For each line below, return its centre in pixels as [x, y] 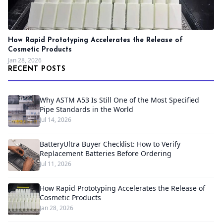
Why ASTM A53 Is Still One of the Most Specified [119, 100]
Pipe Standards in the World [86, 109]
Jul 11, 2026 [55, 164]
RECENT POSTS [37, 69]
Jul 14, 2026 [55, 120]
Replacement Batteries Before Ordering [106, 153]
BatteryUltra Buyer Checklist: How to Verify [110, 144]
